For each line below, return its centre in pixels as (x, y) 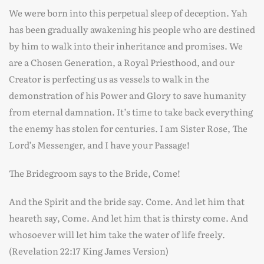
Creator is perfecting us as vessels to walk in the (109, 79)
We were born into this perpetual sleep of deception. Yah (128, 13)
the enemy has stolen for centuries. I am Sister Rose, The (128, 128)
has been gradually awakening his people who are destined (132, 29)
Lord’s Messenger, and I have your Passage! (100, 145)
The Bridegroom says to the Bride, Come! (95, 173)
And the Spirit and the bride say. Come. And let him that (127, 201)
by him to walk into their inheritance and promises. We (126, 46)
